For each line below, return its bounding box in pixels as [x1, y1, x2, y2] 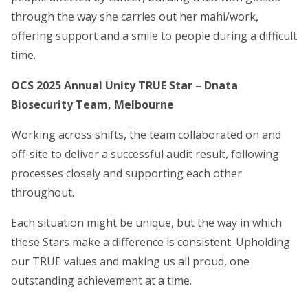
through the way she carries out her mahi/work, [11, 9, 258, 25]
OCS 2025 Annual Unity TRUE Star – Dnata [11, 78, 238, 93]
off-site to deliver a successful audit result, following [11, 146, 279, 162]
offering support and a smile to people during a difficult [11, 28, 297, 44]
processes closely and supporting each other [11, 166, 242, 181]
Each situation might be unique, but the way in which [11, 215, 282, 231]
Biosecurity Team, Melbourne [11, 97, 174, 113]
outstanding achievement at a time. [11, 273, 192, 289]
